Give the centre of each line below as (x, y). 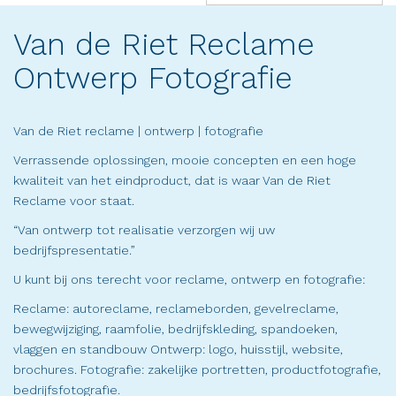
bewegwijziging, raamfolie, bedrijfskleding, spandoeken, (175, 329)
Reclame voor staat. (74, 201)
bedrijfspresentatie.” (74, 251)
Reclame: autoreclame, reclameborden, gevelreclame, (176, 309)
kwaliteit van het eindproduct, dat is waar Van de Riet (172, 181)
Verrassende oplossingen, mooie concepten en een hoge (185, 160)
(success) (234, 15)
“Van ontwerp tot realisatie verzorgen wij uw (144, 230)
